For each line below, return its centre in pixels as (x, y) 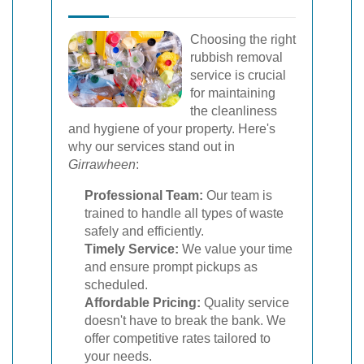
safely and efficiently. (144, 231)
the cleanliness (234, 111)
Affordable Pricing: (143, 303)
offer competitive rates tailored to (178, 338)
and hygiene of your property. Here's (172, 129)
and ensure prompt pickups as (171, 267)
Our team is (238, 195)
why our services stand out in (152, 147)
